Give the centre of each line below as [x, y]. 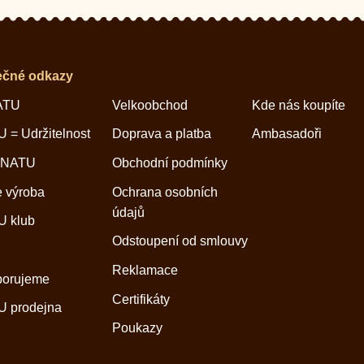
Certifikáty [141, 299]
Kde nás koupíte [299, 105]
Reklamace [145, 270]
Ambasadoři [287, 134]
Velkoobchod [149, 105]
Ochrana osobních [165, 192]
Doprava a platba [161, 134]
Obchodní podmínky [169, 162]
